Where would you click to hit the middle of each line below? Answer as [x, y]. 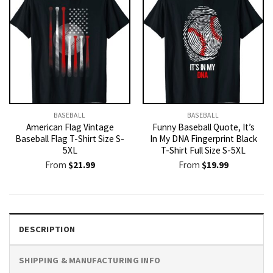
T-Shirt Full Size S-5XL [203, 151]
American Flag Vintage [70, 127]
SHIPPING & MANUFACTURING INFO [90, 260]
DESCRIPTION [47, 229]
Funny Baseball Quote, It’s [203, 127]
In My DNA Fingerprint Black [203, 139]
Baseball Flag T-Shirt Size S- [70, 139]
